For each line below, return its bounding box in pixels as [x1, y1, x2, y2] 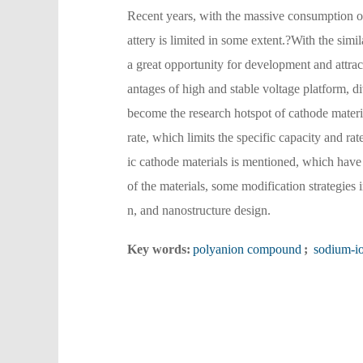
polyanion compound [193, 242, 301, 257]
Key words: [127, 242, 190, 257]
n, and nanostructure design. [127, 203, 271, 218]
